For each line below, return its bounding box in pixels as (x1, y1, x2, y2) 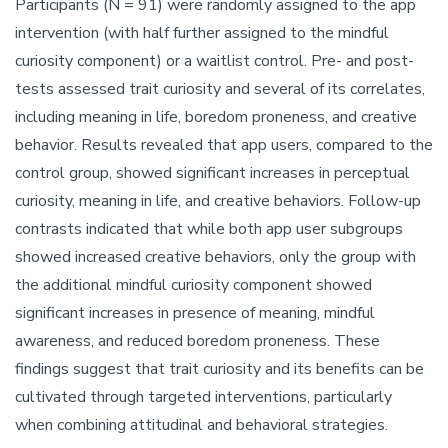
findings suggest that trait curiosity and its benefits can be (15, 358, 424, 381)
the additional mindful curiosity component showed (15, 274, 372, 297)
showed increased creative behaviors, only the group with (15, 246, 416, 269)
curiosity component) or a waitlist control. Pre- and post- (15, 50, 414, 73)
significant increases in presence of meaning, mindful (15, 302, 375, 325)
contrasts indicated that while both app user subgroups (15, 218, 403, 241)
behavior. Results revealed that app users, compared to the (15, 134, 433, 157)
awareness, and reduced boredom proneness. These (15, 330, 380, 353)
